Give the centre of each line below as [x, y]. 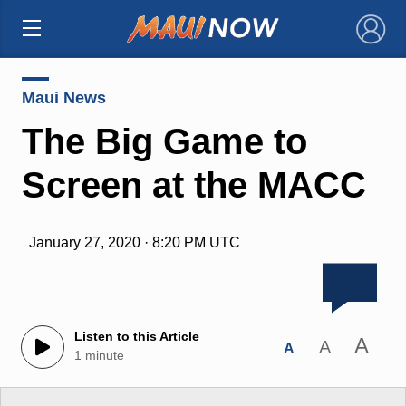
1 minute [99, 356]
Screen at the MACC [193, 184]
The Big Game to [164, 141]
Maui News [63, 97]
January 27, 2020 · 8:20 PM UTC [134, 242]
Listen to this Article [136, 337]
